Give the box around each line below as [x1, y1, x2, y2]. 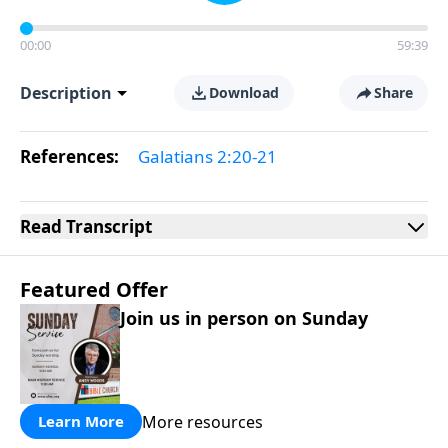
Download [208, 83, 279, 102]
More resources [142, 410, 263, 433]
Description [20, 82, 112, 104]
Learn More [38, 411, 124, 431]
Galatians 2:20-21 [138, 145, 277, 168]
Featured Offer [20, 276, 168, 303]
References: [20, 145, 123, 168]
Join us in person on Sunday [120, 306, 368, 330]
